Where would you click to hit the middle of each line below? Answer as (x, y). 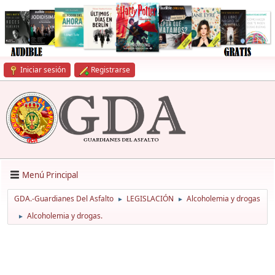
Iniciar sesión (43, 70)
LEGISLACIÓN (150, 199)
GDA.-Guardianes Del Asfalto (64, 199)
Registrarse (110, 70)
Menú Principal (50, 175)
